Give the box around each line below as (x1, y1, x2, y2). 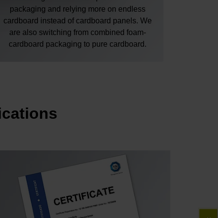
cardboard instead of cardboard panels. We (3, 17, 152, 25)
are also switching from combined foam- (9, 28, 146, 37)
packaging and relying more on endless (9, 5, 145, 14)
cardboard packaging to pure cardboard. (8, 40, 146, 49)
